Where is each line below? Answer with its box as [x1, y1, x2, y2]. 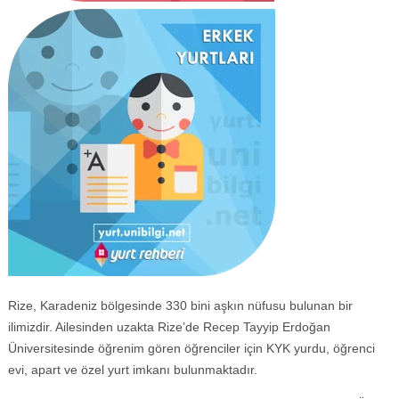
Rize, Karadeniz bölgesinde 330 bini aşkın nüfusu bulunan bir [7, 298, 353, 313]
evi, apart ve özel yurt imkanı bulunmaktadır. [7, 362, 257, 377]
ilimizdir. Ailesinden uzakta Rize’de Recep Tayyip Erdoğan [7, 320, 330, 334]
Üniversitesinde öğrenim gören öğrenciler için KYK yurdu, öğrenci [7, 341, 375, 355]
